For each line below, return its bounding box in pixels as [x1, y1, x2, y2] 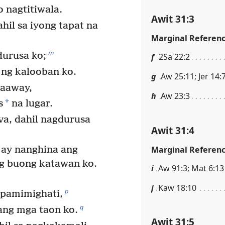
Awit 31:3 [151, 12, 194, 26]
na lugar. [9, 98, 53, 110]
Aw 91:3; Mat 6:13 [158, 162, 224, 174]
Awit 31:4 [151, 123, 194, 137]
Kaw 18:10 [158, 182, 196, 193]
